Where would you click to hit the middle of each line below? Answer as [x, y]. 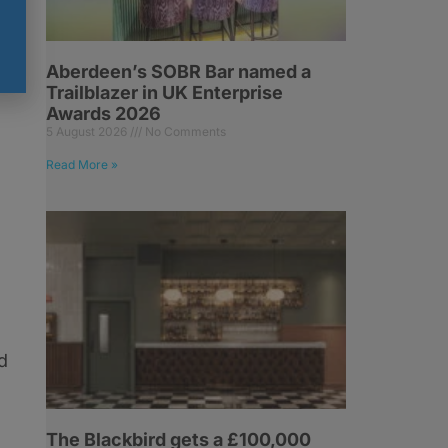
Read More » [82, 165]
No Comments [184, 132]
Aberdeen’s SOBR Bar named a [178, 72]
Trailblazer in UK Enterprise [164, 93]
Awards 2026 [103, 114]
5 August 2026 [88, 132]
